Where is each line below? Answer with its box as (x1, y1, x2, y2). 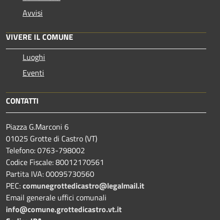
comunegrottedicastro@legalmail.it (23, 179, 144, 192)
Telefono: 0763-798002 (6, 144, 85, 156)
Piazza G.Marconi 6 (6, 120, 69, 133)
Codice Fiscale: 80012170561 (6, 156, 104, 168)
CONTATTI (6, 94, 39, 107)
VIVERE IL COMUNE (6, 30, 73, 43)
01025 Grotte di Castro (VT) (6, 132, 97, 144)
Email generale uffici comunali (6, 191, 107, 203)
